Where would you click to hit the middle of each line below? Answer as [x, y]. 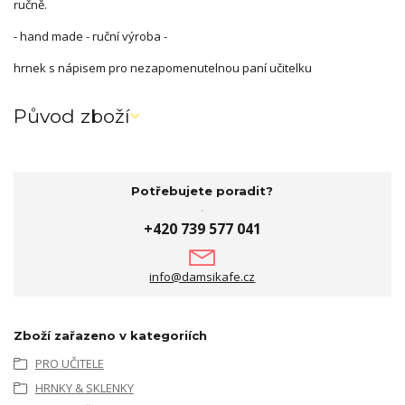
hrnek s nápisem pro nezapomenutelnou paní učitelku [167, 67]
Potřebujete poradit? [202, 190]
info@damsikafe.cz [202, 277]
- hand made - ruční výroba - [92, 36]
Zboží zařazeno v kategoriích [110, 336]
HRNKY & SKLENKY [84, 387]
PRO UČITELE [69, 364]
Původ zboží [72, 117]
